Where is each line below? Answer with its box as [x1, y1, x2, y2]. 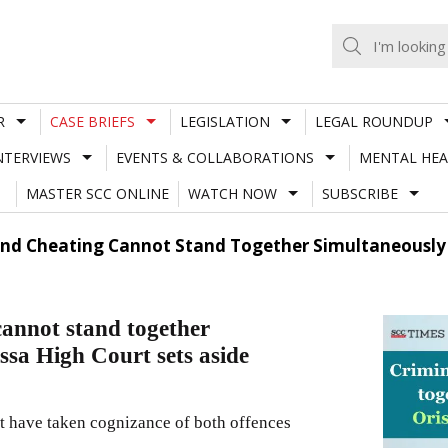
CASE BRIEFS [49, 111, 135, 131]
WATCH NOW [187, 183, 277, 203]
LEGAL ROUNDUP [314, 111, 433, 131]
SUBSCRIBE [321, 183, 398, 203]
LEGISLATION [179, 111, 270, 131]
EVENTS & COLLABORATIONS [115, 147, 314, 167]
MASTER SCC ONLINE [25, 183, 169, 203]
